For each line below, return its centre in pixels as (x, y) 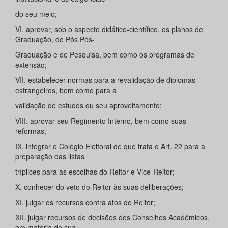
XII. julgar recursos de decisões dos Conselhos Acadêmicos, (112, 218)
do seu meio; (36, 14)
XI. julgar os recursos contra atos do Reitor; (85, 202)
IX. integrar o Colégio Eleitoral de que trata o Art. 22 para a (110, 146)
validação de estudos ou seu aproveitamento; (89, 106)
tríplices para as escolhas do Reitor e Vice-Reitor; (95, 172)
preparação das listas (50, 156)
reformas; (31, 131)
